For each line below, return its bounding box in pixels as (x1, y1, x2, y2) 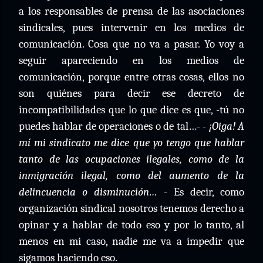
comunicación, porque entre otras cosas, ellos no (19, 70, 244, 83)
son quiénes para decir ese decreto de (19, 87, 244, 100)
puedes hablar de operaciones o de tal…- (19, 120, 203, 133)
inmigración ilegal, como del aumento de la (19, 169, 244, 182)
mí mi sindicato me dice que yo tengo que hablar (19, 136, 244, 149)
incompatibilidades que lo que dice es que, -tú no (19, 103, 244, 116)
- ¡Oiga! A (203, 120, 245, 133)
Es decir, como (167, 186, 244, 198)
